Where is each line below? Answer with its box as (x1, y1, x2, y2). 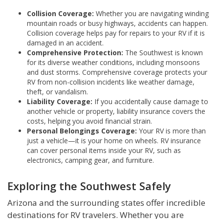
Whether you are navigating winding (94, 9, 209, 19)
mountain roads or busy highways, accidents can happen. (27, 19, 208, 28)
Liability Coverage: (27, 97, 92, 107)
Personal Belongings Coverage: (27, 126, 137, 136)
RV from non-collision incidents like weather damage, (27, 77, 195, 87)
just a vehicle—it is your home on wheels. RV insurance (27, 136, 201, 146)
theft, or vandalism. (27, 87, 88, 97)
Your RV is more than (137, 126, 206, 136)
